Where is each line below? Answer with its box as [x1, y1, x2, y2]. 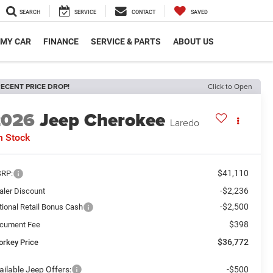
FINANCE [43, 37, 79, 47]
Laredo [170, 116, 200, 130]
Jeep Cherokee [40, 107, 166, 134]
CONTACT [132, 9, 155, 16]
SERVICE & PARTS [91, 37, 161, 47]
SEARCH [19, 9, 40, 16]
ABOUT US [173, 37, 214, 47]
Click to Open [208, 81, 252, 91]
